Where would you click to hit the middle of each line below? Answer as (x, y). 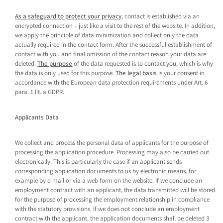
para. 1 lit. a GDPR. (40, 92)
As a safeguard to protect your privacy (68, 16)
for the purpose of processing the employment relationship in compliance (112, 199)
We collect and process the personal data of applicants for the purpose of (112, 143)
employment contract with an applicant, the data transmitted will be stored (115, 190)
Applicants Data (37, 117)
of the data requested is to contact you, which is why (143, 63)
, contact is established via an (161, 16)
